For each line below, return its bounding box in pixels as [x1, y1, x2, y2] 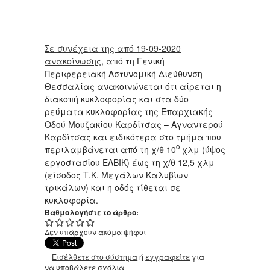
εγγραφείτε [145, 251, 190, 262]
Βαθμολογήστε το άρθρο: [45, 207, 140, 218]
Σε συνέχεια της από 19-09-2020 [45, 42, 181, 55]
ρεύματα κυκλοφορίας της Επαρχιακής [45, 105, 213, 118]
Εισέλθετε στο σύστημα [52, 251, 138, 262]
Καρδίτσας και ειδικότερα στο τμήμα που [45, 131, 221, 143]
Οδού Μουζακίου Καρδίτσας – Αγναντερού [45, 118, 223, 131]
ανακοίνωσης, [45, 55, 104, 67]
